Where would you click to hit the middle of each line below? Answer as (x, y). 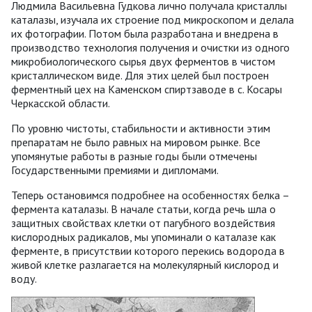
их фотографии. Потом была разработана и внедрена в (145, 33)
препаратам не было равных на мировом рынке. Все (136, 142)
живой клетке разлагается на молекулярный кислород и (145, 264)
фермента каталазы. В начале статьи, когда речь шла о (143, 209)
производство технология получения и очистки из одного (150, 47)
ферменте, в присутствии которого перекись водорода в (148, 250)
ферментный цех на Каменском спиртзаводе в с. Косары (147, 89)
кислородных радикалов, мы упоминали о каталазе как (143, 236)
